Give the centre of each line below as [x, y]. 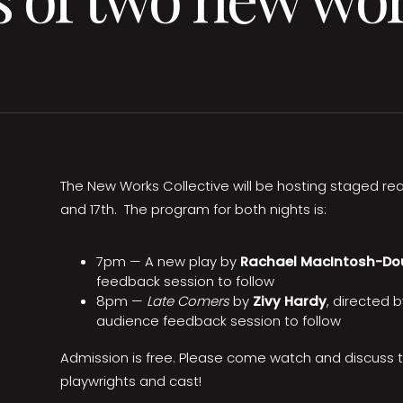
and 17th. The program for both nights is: [193, 209]
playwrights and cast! [130, 381]
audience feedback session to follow [220, 320]
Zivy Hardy [289, 300]
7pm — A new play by [168, 261]
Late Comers [189, 300]
